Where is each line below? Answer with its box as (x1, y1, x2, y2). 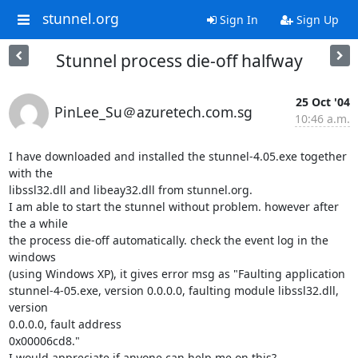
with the (8, 165, 53, 181)
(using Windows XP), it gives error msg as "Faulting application (8, 266, 345, 281)
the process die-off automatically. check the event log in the (8, 233, 328, 248)
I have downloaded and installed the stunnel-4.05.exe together (8, 149, 347, 164)
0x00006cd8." (8, 333, 80, 348)
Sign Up (292, 12, 339, 27)
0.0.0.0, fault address (8, 316, 121, 332)
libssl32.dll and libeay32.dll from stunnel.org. (8, 182, 253, 197)
